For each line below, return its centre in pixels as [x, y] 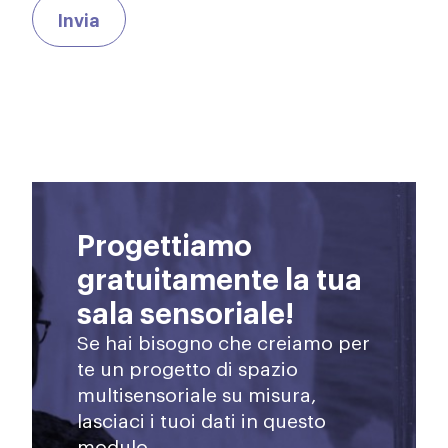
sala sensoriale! [186, 311]
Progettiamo [165, 243]
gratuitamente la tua [220, 277]
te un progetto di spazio [188, 367]
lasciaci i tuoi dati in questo [202, 419]
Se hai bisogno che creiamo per [224, 341]
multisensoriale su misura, [197, 393]
